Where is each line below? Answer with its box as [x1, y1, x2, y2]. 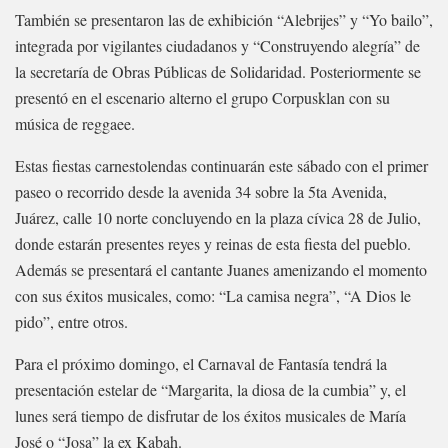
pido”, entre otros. [15, 310, 128, 332]
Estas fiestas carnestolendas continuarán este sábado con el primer [15, 154, 428, 176]
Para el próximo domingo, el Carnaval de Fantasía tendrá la [15, 352, 387, 374]
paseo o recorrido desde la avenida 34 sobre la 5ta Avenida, [15, 180, 387, 202]
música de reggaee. [15, 112, 135, 134]
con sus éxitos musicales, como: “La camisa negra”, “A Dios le [15, 284, 411, 306]
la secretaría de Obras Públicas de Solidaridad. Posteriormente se [15, 60, 421, 82]
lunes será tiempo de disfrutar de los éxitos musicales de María [15, 404, 406, 426]
